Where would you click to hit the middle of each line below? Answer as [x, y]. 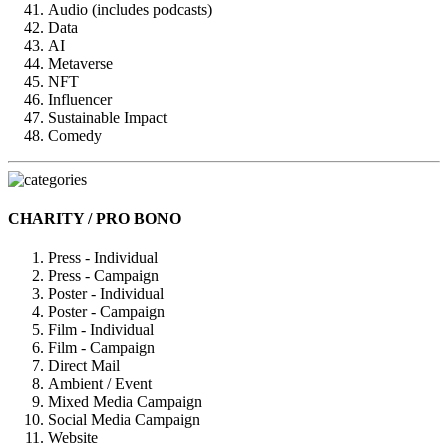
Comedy [75, 135]
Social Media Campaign [124, 420]
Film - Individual [101, 330]
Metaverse [80, 63]
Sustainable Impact [107, 117]
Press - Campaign [103, 276]
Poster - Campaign [106, 312]
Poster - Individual [106, 294]
